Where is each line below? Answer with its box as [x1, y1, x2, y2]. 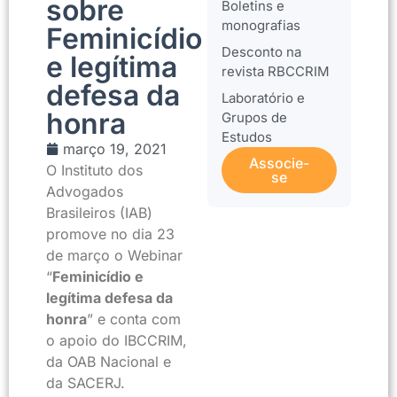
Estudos [222, 128, 272, 145]
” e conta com [87, 310, 181, 328]
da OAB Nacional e [46, 353, 171, 370]
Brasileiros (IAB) [46, 204, 152, 222]
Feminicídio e [52, 268, 144, 285]
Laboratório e [222, 90, 305, 106]
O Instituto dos [46, 161, 143, 179]
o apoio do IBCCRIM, [46, 331, 187, 349]
